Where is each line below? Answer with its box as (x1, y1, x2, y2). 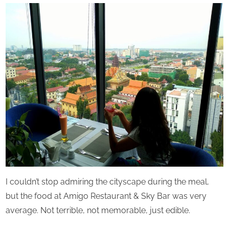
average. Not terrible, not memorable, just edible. (6, 205, 190, 215)
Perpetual (86, 5, 119, 13)
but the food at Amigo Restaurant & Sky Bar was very (6, 191, 207, 201)
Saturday (86, 17, 117, 25)
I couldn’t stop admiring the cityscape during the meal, (6, 176, 209, 187)
